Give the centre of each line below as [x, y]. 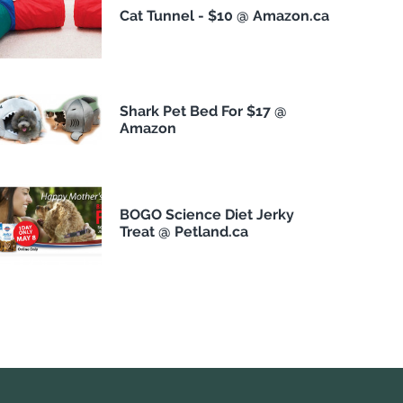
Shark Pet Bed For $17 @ [203, 111]
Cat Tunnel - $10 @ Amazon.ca [224, 16]
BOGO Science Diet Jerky [206, 214]
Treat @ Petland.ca [184, 231]
